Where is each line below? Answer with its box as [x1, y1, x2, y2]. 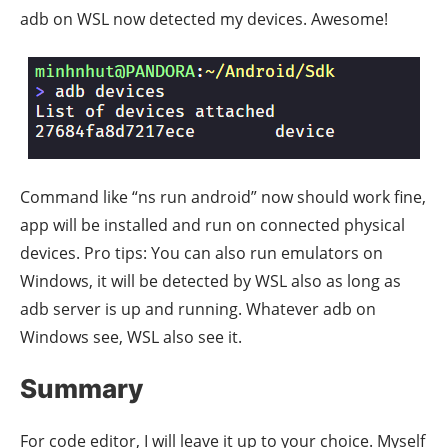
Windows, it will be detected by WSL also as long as [20, 270, 401, 293]
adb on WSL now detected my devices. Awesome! [20, 8, 388, 31]
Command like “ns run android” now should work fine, [20, 186, 426, 209]
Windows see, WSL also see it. [20, 326, 242, 349]
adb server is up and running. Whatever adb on [20, 298, 376, 321]
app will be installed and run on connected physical [20, 214, 405, 237]
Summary [20, 373, 143, 405]
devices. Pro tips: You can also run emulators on [20, 242, 383, 265]
